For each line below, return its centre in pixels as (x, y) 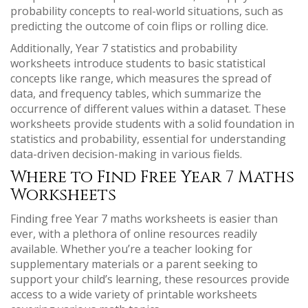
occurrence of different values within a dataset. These (148, 109)
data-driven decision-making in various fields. (126, 154)
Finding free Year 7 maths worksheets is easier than (144, 219)
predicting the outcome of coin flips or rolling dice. (139, 26)
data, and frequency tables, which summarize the (136, 93)
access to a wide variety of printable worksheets (134, 294)
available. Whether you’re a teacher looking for (131, 249)
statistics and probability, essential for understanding (148, 139)
